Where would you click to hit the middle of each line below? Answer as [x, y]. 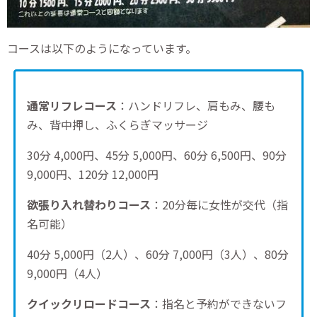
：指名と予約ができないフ [218, 303]
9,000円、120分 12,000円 [92, 174]
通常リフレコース [71, 105]
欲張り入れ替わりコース [88, 204]
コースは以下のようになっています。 [102, 48]
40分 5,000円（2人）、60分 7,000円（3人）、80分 [157, 254]
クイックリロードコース [88, 303]
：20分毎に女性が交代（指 [219, 204]
